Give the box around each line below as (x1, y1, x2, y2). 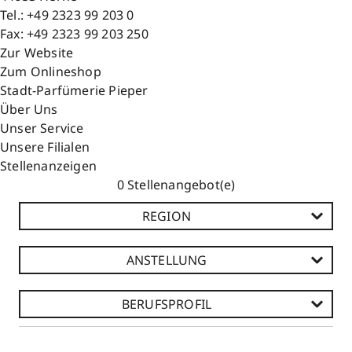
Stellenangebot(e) (123, 175, 236, 193)
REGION (141, 207, 192, 225)
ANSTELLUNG (126, 251, 207, 269)
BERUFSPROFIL (121, 295, 212, 313)
